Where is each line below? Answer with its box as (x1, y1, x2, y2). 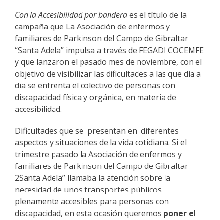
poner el (164, 207, 196, 219)
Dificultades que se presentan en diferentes (15, 125, 179, 136)
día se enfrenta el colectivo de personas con (15, 80, 175, 91)
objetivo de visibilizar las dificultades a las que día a (15, 68, 201, 79)
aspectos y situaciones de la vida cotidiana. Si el (15, 137, 187, 148)
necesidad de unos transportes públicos (15, 184, 162, 195)
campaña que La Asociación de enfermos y (15, 21, 170, 32)
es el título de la (127, 9, 187, 20)
